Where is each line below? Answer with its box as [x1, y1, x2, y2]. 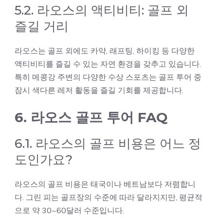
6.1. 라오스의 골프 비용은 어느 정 [15, 136, 201, 151]
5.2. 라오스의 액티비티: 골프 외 [15, 2, 189, 18]
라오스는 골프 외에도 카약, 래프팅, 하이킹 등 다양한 [15, 46, 195, 55]
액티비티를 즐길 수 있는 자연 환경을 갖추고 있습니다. [15, 59, 201, 69]
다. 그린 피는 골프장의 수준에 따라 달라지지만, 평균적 [15, 192, 202, 202]
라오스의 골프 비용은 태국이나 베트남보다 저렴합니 [15, 179, 196, 189]
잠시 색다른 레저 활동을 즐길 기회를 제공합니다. [15, 85, 183, 95]
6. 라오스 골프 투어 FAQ [15, 109, 168, 126]
